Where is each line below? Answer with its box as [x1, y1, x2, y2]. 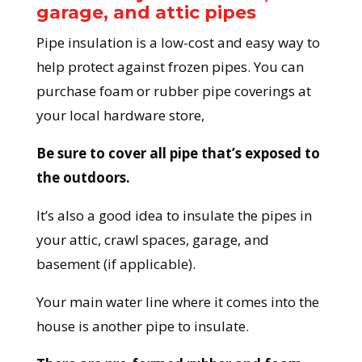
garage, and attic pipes [36, 2, 256, 24]
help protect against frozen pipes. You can [36, 57, 304, 77]
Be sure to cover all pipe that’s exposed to [36, 144, 320, 163]
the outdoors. [36, 168, 130, 187]
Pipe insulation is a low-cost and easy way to [36, 33, 320, 53]
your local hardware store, [36, 106, 204, 125]
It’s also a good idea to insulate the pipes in [36, 206, 312, 225]
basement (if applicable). [36, 255, 196, 274]
